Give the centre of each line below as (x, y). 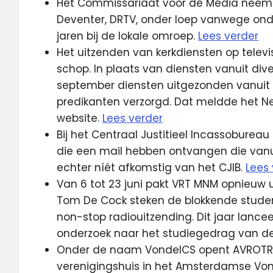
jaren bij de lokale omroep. (128, 36)
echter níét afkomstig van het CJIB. (151, 167)
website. (80, 118)
